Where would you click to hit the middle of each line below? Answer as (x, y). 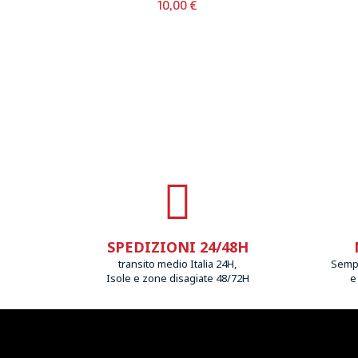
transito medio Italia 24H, (177, 264)
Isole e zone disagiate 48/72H (177, 278)
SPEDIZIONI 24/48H (177, 247)
